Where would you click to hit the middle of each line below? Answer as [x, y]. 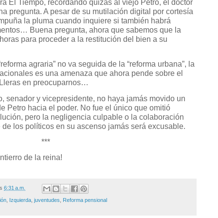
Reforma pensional [85, 200]
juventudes [47, 200]
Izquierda [20, 200]
